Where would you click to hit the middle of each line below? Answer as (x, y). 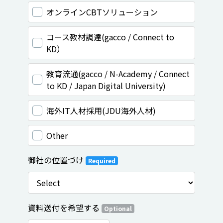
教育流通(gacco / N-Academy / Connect (118, 74)
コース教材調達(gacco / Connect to (110, 37)
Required (102, 161)
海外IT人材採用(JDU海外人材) (101, 111)
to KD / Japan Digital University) (106, 86)
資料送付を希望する (65, 208)
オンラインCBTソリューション (102, 12)
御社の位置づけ (57, 160)
